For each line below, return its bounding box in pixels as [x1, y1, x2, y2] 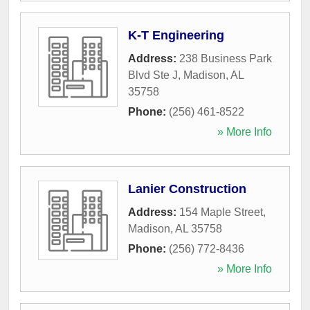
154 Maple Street [179, 206, 263, 218]
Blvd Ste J [128, 69, 178, 81]
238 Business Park [179, 52, 272, 64]
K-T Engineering [128, 28, 224, 42]
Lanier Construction [128, 181, 246, 196]
